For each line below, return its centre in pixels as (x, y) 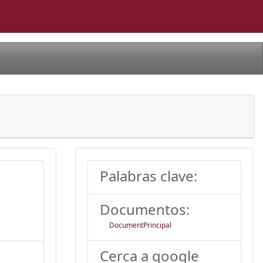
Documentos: (145, 209)
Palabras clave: (149, 176)
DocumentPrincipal (140, 225)
